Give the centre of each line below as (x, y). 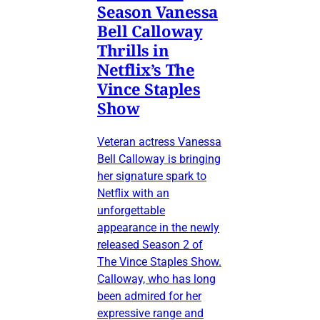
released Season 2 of (150, 244)
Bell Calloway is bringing (159, 159)
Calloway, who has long (156, 279)
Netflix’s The (146, 69)
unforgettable (131, 210)
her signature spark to (152, 176)
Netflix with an (133, 193)
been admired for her (149, 296)
